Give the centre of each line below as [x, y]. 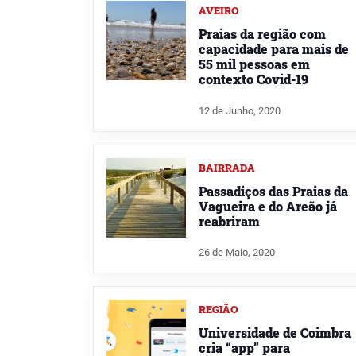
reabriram [229, 221]
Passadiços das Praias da [273, 191]
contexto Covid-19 [253, 79]
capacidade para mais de [274, 48]
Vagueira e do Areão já [268, 206]
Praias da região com [262, 33]
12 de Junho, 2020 [240, 110]
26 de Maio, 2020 [237, 253]
